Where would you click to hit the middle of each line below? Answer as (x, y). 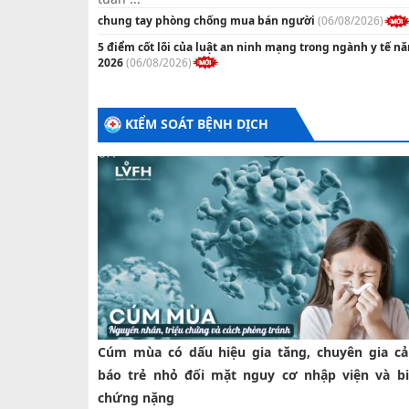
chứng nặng (136, 398)
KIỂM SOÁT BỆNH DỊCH (197, 124)
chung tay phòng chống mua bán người (206, 20)
